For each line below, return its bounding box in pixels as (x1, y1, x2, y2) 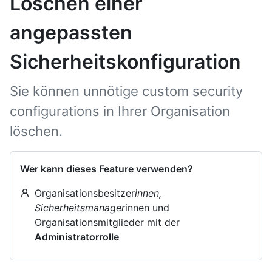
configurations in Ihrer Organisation (10, 103, 230, 119)
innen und (125, 202, 169, 214)
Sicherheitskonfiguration (10, 50, 241, 73)
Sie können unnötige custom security (10, 83, 243, 99)
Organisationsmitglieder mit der (35, 216, 180, 228)
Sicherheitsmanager (35, 202, 125, 214)
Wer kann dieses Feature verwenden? (20, 163, 193, 175)
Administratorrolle (35, 231, 119, 243)
